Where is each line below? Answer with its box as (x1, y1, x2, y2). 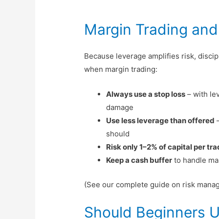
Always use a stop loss (106, 89, 186, 99)
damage (106, 103, 134, 112)
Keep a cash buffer (106, 155, 173, 165)
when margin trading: (84, 65, 158, 74)
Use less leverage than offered (106, 116, 215, 126)
